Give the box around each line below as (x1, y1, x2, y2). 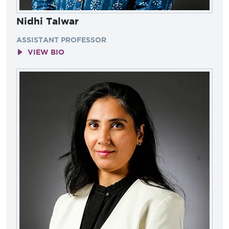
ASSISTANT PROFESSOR (16, 35, 106, 44)
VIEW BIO (28, 47, 64, 56)
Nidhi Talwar (16, 15, 79, 27)
